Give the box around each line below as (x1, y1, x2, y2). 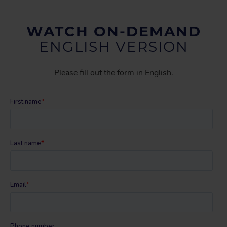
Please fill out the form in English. (54, 67, 173, 79)
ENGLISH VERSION (39, 38, 188, 56)
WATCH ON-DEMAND (26, 23, 201, 41)
